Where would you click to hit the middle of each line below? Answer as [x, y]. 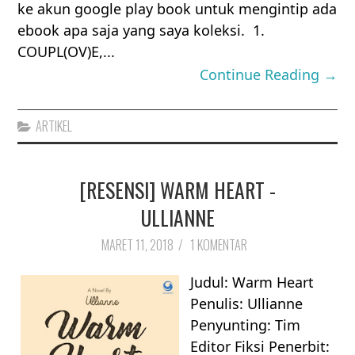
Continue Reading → [268, 74]
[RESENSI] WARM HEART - [177, 189]
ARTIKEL [54, 126]
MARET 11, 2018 [137, 244]
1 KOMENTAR [219, 244]
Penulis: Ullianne [247, 304]
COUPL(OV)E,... [67, 51]
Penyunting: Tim [246, 325]
